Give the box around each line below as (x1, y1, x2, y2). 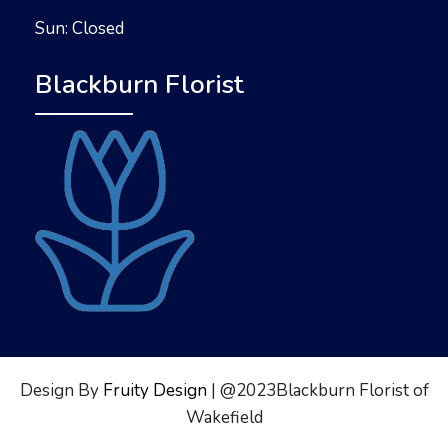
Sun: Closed (35, 17, 124, 41)
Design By (19, 378, 99, 402)
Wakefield (185, 405, 263, 429)
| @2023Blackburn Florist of (206, 378, 429, 402)
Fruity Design (98, 378, 207, 402)
